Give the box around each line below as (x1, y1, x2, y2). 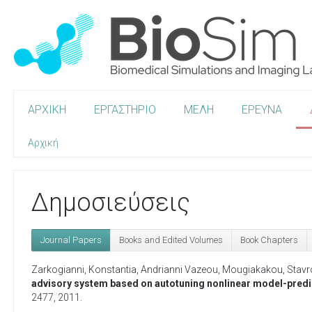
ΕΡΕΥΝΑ (242, 103, 282, 116)
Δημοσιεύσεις (31, 188, 190, 217)
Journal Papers (40, 234, 102, 245)
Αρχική (28, 137, 58, 148)
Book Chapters (240, 234, 298, 245)
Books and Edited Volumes (119, 234, 223, 245)
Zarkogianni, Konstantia (31, 264, 136, 275)
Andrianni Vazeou (141, 264, 218, 275)
